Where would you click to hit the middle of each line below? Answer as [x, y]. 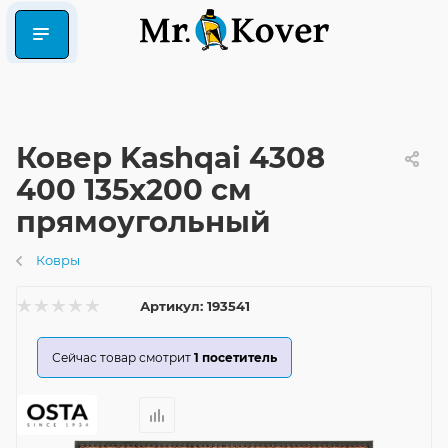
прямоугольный [143, 221]
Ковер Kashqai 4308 [170, 157]
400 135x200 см [134, 189]
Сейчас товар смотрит [121, 357]
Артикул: [171, 306]
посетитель [239, 357]
